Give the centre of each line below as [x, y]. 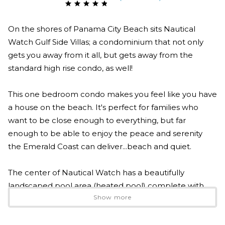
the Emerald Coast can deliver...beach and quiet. [100, 146]
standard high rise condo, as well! [70, 68]
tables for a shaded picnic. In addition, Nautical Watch [110, 211]
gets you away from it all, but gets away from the [100, 55]
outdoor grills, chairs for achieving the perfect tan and [110, 198]
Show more [113, 197]
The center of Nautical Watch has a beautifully [96, 172]
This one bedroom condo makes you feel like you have [113, 94]
